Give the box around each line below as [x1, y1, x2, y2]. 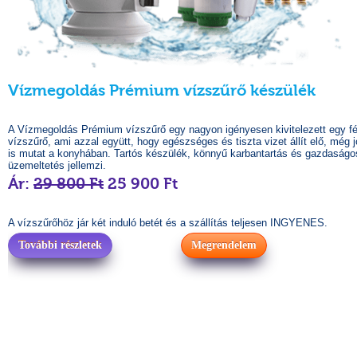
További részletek [18, 239, 102, 251]
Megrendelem [191, 239, 257, 251]
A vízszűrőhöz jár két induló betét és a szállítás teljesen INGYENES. [8, 217, 328, 229]
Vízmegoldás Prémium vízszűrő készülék [8, 81, 316, 100]
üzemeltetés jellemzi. [8, 159, 106, 171]
